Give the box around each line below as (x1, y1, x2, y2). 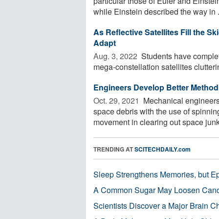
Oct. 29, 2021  (93, 94, 141, 106)
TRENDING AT (93, 144, 134, 153)
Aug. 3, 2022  (93, 50, 139, 62)
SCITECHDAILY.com (134, 144, 191, 153)
